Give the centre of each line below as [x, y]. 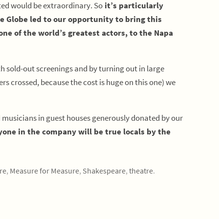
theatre [141, 171]
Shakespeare [104, 171]
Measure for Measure [44, 171]
